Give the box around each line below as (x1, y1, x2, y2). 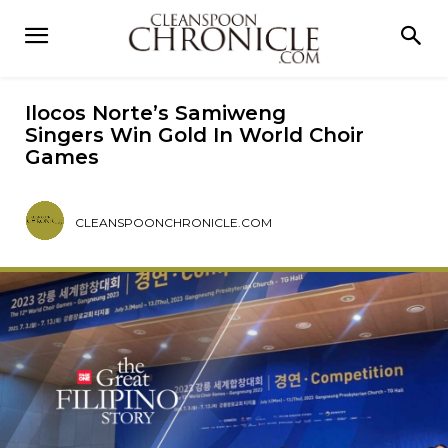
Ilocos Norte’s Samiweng (25, 101, 286, 126)
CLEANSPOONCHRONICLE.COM (75, 215, 273, 231)
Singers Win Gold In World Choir (25, 123, 364, 148)
